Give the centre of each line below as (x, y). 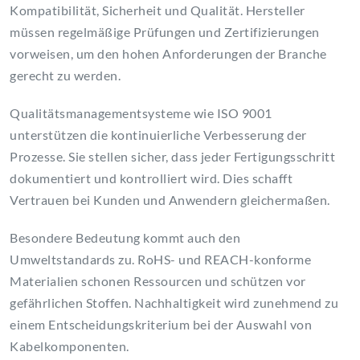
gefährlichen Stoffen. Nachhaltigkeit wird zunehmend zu (174, 303)
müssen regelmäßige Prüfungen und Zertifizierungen (165, 32)
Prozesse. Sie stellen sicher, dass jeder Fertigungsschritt (172, 157)
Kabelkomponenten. (70, 346)
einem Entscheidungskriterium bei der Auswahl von (161, 325)
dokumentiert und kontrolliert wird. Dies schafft (151, 178)
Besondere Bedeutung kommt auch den (125, 238)
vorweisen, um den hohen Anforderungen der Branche (168, 54)
